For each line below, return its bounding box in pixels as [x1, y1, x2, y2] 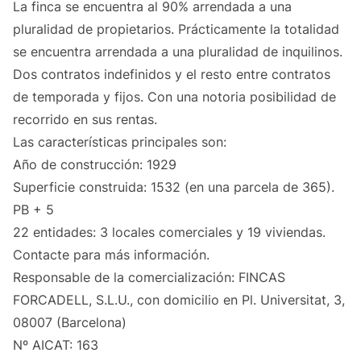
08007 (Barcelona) [13, 314, 127, 331]
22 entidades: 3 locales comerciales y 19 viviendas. [13, 224, 326, 241]
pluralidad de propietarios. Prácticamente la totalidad [13, 21, 339, 38]
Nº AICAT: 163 [13, 337, 98, 354]
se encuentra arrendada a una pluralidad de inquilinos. [13, 44, 342, 60]
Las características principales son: [13, 134, 226, 151]
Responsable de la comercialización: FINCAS [13, 269, 285, 286]
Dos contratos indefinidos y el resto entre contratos [13, 66, 330, 83]
